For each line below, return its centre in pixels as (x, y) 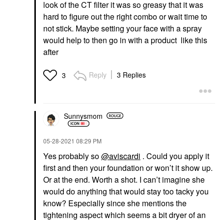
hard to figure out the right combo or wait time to (125, 16)
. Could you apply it (175, 156)
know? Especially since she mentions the (115, 203)
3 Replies (131, 75)
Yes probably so (72, 156)
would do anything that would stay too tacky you (126, 191)
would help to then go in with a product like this (125, 40)
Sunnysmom (83, 116)
